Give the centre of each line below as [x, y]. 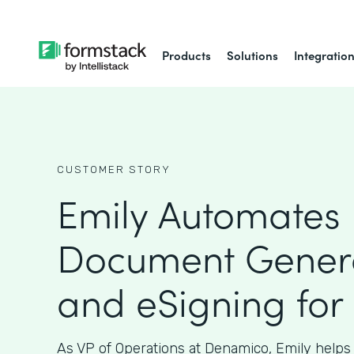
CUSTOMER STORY [114, 169]
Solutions [253, 55]
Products [187, 55]
